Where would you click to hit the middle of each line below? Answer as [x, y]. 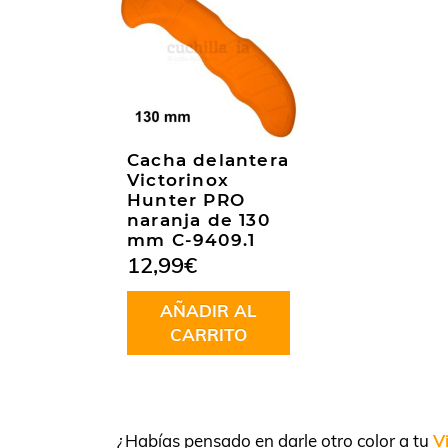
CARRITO [208, 334]
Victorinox [178, 180]
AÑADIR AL [208, 310]
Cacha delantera [208, 160]
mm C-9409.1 [191, 240]
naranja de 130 [198, 220]
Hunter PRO [186, 200]
